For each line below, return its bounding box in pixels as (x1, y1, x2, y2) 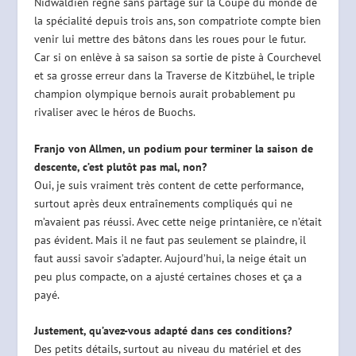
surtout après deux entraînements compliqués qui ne (33, 195, 292, 211)
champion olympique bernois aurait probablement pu (33, 87, 296, 102)
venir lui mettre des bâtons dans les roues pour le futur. (33, 32, 305, 47)
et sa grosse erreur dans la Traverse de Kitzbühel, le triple (33, 68, 315, 83)
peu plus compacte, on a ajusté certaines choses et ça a (33, 269, 302, 284)
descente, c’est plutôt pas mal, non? (33, 159, 207, 174)
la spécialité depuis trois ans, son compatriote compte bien (33, 14, 321, 29)
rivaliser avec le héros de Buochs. (33, 105, 195, 120)
